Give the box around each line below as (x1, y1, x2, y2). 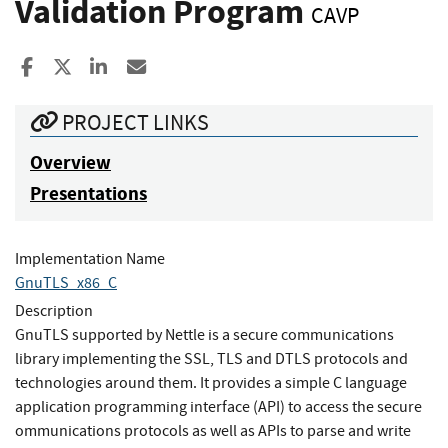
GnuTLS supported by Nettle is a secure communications (15, 324, 394, 345)
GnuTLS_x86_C (15, 272, 117, 293)
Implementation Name (15, 248, 165, 269)
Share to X (71, 54, 152, 80)
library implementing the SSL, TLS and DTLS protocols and (15, 348, 408, 369)
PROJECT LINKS (58, 107, 209, 137)
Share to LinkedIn (109, 54, 248, 80)
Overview (30, 149, 111, 175)
